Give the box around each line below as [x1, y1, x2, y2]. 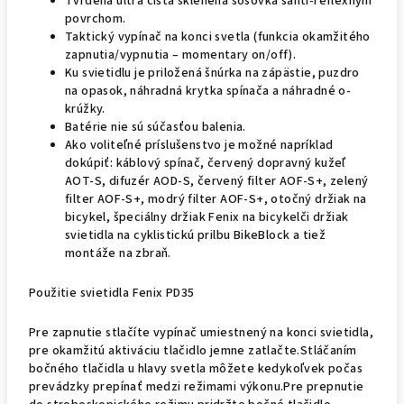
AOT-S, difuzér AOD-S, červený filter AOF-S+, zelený [65, 172, 369, 190]
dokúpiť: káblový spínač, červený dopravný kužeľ [65, 154, 346, 172]
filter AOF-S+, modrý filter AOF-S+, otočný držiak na [65, 190, 367, 208]
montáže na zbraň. [65, 244, 171, 262]
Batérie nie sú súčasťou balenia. [65, 118, 246, 136]
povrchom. [65, 10, 126, 28]
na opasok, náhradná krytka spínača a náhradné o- [65, 82, 352, 100]
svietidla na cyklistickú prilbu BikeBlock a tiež [65, 226, 326, 244]
